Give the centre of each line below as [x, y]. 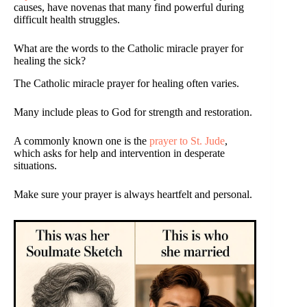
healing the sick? [50, 60]
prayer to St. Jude [187, 140]
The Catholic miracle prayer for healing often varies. [126, 83]
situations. [35, 165]
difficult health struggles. [67, 19]
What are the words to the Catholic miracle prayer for [128, 48]
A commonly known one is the [82, 140]
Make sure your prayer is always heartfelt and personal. [133, 194]
